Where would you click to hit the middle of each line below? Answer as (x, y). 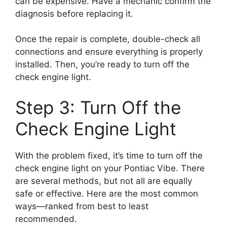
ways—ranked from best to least (82, 206)
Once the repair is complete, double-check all (108, 39)
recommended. (46, 219)
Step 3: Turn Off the (98, 107)
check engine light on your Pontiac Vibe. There (110, 168)
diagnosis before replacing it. (74, 13)
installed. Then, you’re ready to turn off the (102, 65)
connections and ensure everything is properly (109, 52)
